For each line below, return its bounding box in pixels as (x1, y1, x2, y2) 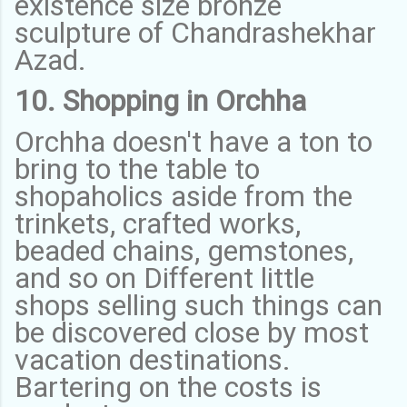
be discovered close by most (15, 314, 369, 350)
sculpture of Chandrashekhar (15, 15, 376, 50)
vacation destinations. (15, 342, 291, 377)
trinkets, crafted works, (15, 205, 301, 241)
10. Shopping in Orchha (15, 83, 313, 118)
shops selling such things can (15, 287, 382, 323)
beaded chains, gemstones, (15, 233, 353, 268)
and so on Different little (15, 260, 314, 295)
